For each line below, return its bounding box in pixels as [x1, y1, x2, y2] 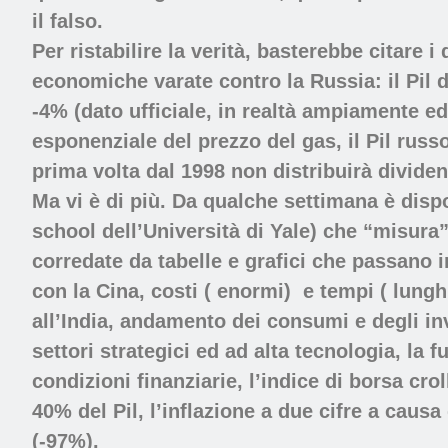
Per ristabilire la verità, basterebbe [32, 40, 363, 63]
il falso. [32, 10, 103, 33]
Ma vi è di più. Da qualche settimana [32, 190, 378, 213]
